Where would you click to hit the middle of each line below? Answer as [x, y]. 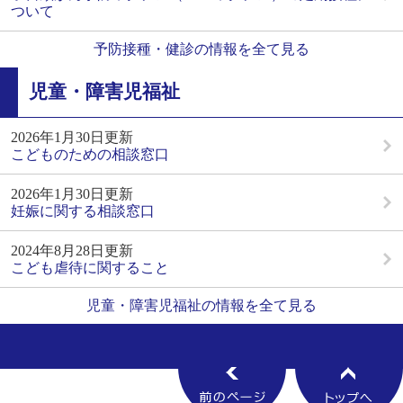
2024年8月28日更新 [72, 250]
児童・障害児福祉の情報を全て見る [201, 305]
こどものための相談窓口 [90, 154]
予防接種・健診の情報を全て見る [201, 49]
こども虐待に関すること [90, 267]
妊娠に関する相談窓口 [83, 210]
